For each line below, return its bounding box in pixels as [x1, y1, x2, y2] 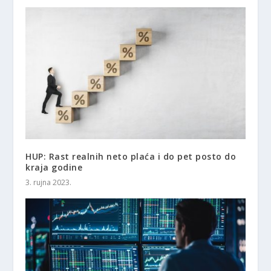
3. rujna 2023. [25, 177, 72, 188]
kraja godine [25, 161, 83, 173]
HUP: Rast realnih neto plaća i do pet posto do [25, 150, 237, 162]
